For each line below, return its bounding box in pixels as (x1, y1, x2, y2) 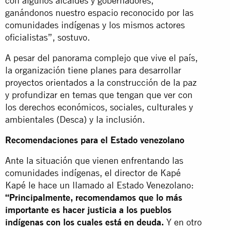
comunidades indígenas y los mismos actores (5, 19, 185, 30)
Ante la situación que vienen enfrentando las (5, 155, 183, 166)
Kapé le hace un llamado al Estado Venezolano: (5, 179, 194, 190)
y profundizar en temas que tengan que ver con (5, 89, 193, 100)
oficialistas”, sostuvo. (5, 31, 90, 43)
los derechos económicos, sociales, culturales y (5, 101, 193, 112)
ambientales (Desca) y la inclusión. (5, 113, 145, 125)
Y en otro (164, 216, 202, 227)
